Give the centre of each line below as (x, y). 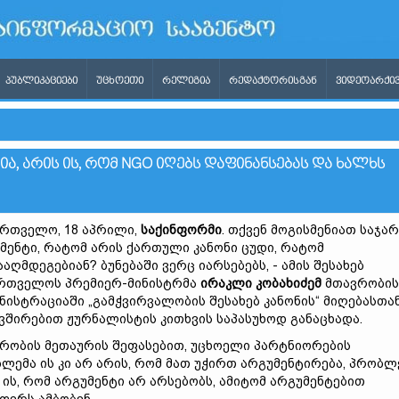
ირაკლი (228, 283)
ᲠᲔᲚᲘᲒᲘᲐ (186, 81)
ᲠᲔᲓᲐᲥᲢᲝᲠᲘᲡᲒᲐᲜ (273, 81)
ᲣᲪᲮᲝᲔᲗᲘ (120, 81)
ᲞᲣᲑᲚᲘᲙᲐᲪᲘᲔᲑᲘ (41, 81)
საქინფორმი (181, 230)
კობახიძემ (289, 283)
